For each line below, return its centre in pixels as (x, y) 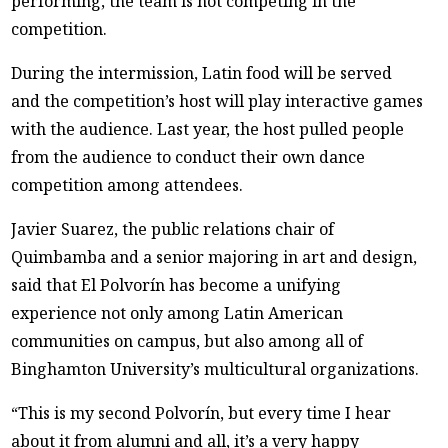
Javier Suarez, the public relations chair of (173, 228)
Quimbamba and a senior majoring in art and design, (214, 256)
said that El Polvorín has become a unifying (176, 284)
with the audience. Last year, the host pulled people (208, 128)
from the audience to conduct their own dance (188, 156)
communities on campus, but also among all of (187, 340)
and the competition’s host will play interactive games (217, 100)
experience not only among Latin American (177, 312)
